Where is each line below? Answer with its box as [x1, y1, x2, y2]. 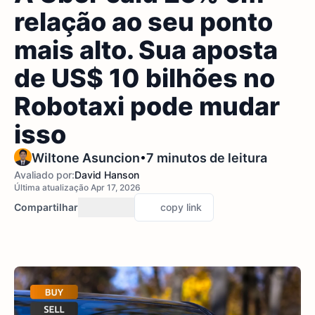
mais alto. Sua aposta [14, 34, 278, 65]
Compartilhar [14, 201, 78, 213]
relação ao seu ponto [14, 6, 273, 37]
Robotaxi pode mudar [14, 91, 280, 122]
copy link [160, 201, 202, 213]
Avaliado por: [14, 169, 75, 181]
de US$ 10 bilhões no [14, 63, 275, 94]
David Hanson [75, 169, 139, 181]
